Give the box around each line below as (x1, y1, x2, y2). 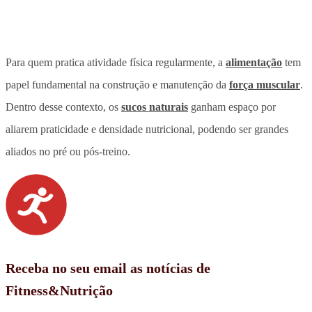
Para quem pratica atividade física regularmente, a (6, 56, 226, 68)
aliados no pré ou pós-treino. (6, 145, 130, 157)
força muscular (229, 78, 300, 91)
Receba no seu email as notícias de (6, 260, 210, 276)
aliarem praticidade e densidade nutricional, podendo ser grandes (6, 123, 288, 135)
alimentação (226, 56, 282, 68)
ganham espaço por (188, 100, 276, 113)
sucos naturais (121, 100, 188, 113)
